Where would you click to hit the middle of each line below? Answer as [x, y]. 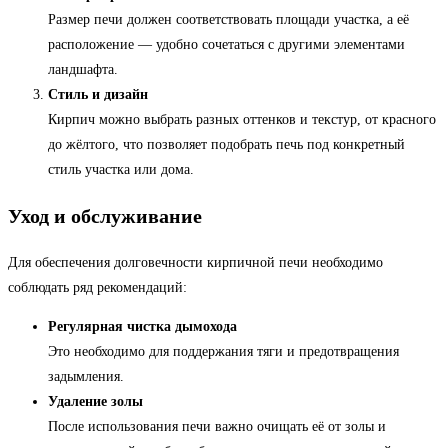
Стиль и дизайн [98, 95]
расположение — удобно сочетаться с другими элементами [226, 45]
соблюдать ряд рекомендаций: [97, 288]
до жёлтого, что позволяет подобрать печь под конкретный [226, 145]
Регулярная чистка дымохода [142, 327]
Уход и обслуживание [105, 216]
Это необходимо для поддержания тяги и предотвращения [223, 352]
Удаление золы [95, 402]
